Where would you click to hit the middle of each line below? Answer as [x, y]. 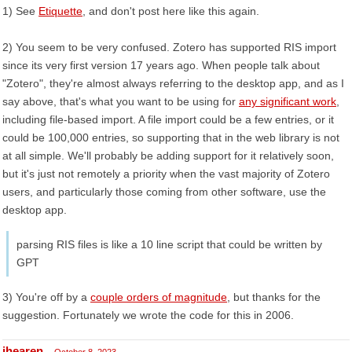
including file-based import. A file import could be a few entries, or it [168, 119]
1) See [20, 11]
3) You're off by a [46, 297]
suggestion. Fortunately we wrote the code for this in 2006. [148, 315]
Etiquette [60, 11]
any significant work [288, 101]
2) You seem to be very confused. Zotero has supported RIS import [169, 47]
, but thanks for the [274, 297]
